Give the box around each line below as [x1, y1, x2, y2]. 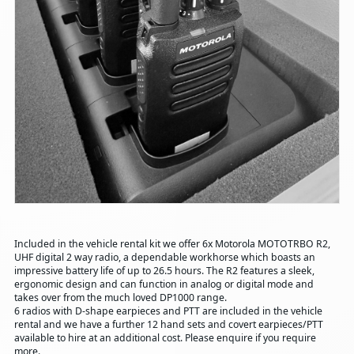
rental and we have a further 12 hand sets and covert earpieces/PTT [13, 317, 323, 331]
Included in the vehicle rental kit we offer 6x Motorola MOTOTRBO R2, [13, 236, 330, 250]
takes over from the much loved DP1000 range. [13, 290, 227, 304]
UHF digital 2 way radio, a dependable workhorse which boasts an [13, 250, 315, 264]
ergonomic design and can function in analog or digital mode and [13, 277, 314, 291]
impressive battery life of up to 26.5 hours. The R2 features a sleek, [13, 263, 314, 277]
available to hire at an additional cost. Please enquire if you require [13, 330, 316, 345]
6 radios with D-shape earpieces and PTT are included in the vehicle [13, 303, 322, 318]
